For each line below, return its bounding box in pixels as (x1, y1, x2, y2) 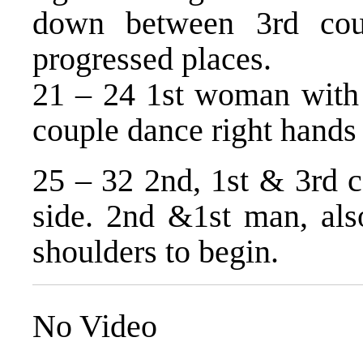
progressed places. (32, 41, 271, 78)
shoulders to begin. (32, 233, 279, 271)
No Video (32, 308, 157, 345)
